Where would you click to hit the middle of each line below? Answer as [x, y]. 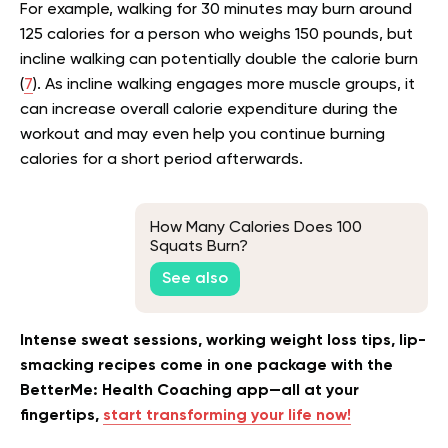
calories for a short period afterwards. [161, 159]
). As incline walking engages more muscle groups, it [224, 84]
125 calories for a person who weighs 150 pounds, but [216, 34]
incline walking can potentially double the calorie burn [219, 59]
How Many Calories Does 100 [256, 227]
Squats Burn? [199, 246]
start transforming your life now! [227, 415]
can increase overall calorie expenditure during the [209, 109]
